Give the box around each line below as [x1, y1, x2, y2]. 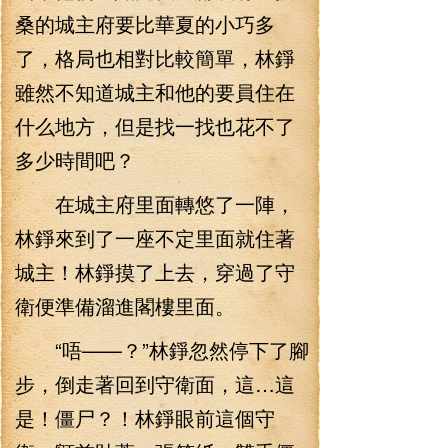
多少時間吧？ [15, 145, 135, 174]
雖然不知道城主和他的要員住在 [15, 77, 295, 106]
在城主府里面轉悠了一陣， [15, 189, 295, 218]
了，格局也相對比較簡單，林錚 [15, 43, 295, 72]
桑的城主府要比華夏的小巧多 [15, 9, 275, 38]
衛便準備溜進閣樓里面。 [15, 291, 235, 320]
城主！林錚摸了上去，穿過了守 [15, 257, 295, 286]
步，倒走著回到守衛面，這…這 [15, 369, 295, 398]
